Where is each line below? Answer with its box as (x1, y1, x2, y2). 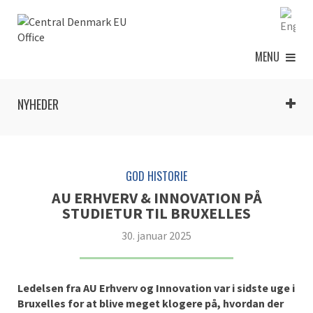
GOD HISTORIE (126, 168, 187, 184)
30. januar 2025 (122, 228, 191, 242)
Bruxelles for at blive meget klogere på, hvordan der (17, 296, 284, 310)
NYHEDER (17, 95, 59, 113)
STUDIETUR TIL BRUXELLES (62, 203, 251, 223)
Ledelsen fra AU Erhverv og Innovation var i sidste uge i (17, 281, 295, 295)
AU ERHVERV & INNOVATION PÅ (51, 188, 262, 208)
